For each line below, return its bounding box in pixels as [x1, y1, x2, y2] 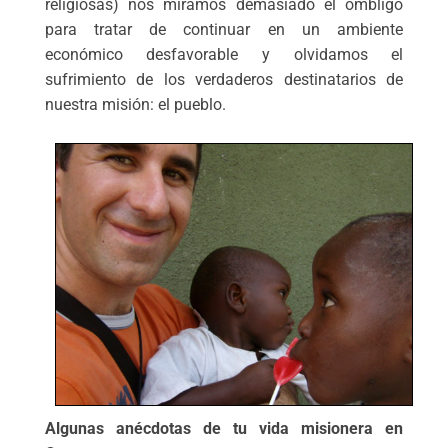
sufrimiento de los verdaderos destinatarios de [44, 70, 404, 90]
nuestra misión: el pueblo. [44, 95, 226, 115]
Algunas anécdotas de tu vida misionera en [44, 419, 404, 439]
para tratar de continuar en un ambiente [44, 20, 404, 40]
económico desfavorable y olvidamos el [44, 45, 404, 65]
